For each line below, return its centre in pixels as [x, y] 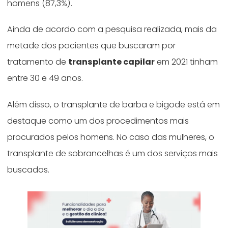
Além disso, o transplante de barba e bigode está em [114, 105]
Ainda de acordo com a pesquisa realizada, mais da [112, 30]
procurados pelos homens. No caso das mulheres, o [111, 137]
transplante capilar [112, 62]
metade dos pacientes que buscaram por [92, 46]
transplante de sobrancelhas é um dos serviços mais [113, 154]
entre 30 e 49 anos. [47, 78]
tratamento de [38, 62]
